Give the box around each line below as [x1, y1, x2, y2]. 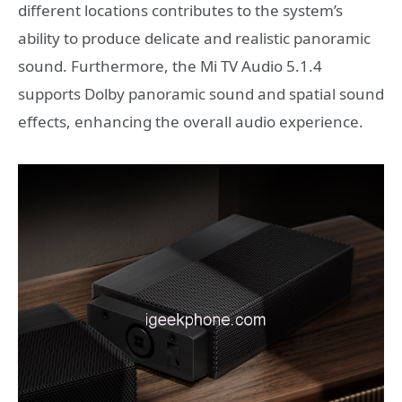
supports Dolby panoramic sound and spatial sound [18, 83, 384, 104]
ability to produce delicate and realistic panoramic [18, 27, 371, 48]
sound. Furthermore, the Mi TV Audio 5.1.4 [18, 55, 322, 76]
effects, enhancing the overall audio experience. [18, 110, 363, 132]
